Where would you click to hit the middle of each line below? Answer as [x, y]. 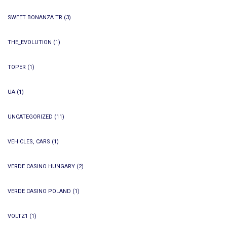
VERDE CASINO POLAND [39, 191]
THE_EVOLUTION [30, 42]
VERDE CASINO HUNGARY [41, 166]
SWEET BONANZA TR [35, 17]
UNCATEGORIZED [30, 117]
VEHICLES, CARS [29, 142]
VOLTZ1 [18, 216]
